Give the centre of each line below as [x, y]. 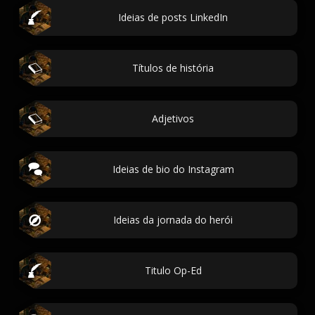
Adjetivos [173, 118]
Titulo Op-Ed [173, 270]
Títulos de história [173, 68]
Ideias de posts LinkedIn [173, 17]
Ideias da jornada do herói [173, 220]
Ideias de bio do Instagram [173, 169]
